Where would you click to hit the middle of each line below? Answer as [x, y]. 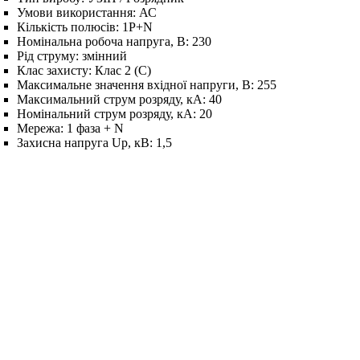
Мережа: [41, 128]
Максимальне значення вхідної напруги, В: [137, 84]
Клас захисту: [55, 70]
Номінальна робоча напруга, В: [104, 41]
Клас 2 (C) [123, 70]
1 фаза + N [95, 128]
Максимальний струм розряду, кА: [112, 99]
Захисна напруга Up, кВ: [86, 142]
